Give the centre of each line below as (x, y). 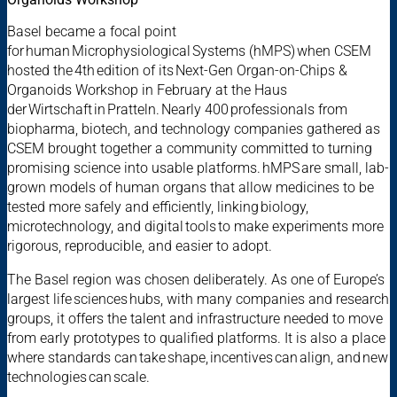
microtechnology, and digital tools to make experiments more (195, 227)
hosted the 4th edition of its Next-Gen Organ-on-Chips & (177, 71)
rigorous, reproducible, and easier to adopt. (141, 246)
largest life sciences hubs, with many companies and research (198, 300)
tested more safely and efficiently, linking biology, (158, 207)
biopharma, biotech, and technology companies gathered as (194, 129)
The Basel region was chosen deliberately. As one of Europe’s (196, 280)
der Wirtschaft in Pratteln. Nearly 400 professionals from (177, 110)
